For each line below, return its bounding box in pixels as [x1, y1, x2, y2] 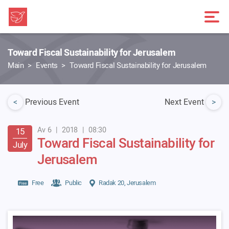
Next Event [165, 96, 206, 108]
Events [36, 59, 58, 71]
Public [65, 178, 82, 188]
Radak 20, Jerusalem [99, 178, 156, 188]
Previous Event [25, 96, 79, 108]
